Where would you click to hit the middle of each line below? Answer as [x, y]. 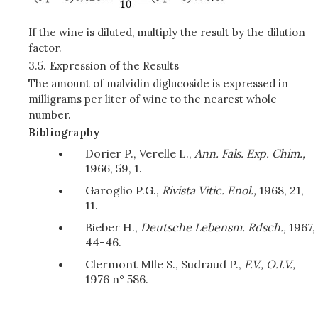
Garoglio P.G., [124, 190]
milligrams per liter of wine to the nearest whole [153, 99]
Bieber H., [113, 227]
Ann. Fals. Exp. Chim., [250, 153]
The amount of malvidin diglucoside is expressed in [158, 83]
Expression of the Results [114, 66]
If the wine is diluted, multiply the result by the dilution [167, 32]
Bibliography [64, 132]
